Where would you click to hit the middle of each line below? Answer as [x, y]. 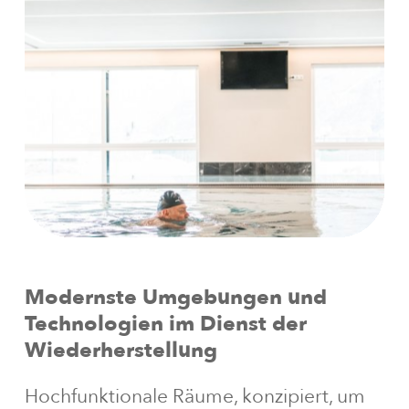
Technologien [94, 324]
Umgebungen [212, 298]
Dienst [233, 324]
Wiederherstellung [121, 351]
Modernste [80, 298]
